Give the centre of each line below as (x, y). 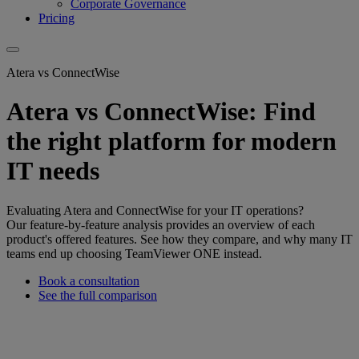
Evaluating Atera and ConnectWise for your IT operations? (155, 210)
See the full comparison (98, 295)
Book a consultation (89, 280)
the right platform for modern (171, 141)
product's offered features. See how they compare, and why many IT (179, 239)
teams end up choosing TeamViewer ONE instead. (134, 253)
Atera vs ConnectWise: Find (161, 112)
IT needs (53, 171)
